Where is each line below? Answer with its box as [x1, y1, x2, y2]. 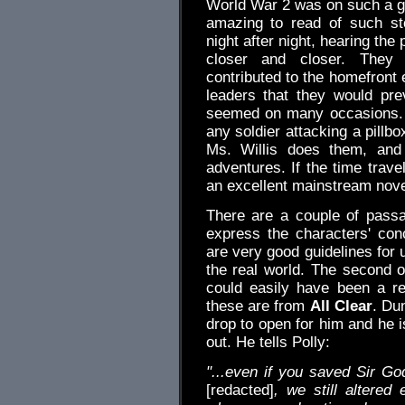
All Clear [309, 297, 372, 315]
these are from [205, 297, 310, 315]
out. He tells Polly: [205, 334, 330, 351]
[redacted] [205, 381, 274, 399]
